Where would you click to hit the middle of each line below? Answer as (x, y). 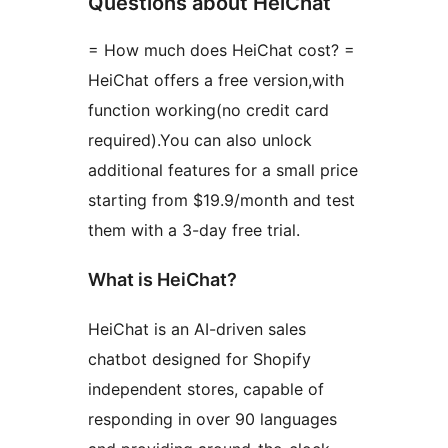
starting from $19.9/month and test (221, 200)
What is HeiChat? (162, 280)
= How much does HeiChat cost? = (221, 50)
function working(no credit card (208, 110)
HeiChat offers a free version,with (216, 80)
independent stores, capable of (206, 389)
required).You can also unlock (200, 140)
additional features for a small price (223, 170)
